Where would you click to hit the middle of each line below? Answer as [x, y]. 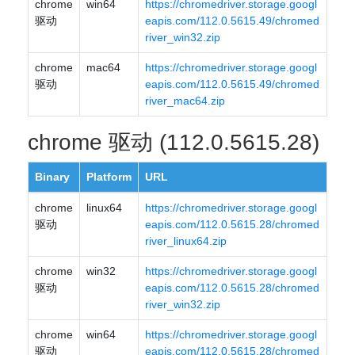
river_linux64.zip [186, 241]
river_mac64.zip [185, 101]
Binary [52, 177]
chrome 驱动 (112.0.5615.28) [174, 142]
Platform [109, 177]
